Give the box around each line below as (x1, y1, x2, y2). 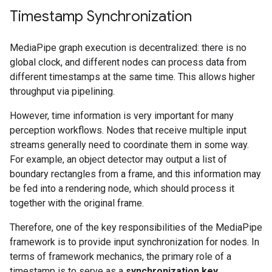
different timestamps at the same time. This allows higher (10, 71, 255, 83)
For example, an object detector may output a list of (10, 154, 227, 165)
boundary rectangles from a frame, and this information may (10, 168, 261, 180)
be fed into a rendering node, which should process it (10, 183, 234, 194)
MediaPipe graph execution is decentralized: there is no (10, 42, 246, 53)
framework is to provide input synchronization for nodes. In (10, 236, 259, 248)
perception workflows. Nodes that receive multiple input (10, 124, 246, 136)
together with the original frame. (10, 197, 144, 209)
